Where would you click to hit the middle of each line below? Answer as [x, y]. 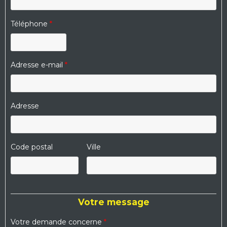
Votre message [113, 202]
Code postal [32, 147]
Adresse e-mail [38, 65]
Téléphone [30, 24]
